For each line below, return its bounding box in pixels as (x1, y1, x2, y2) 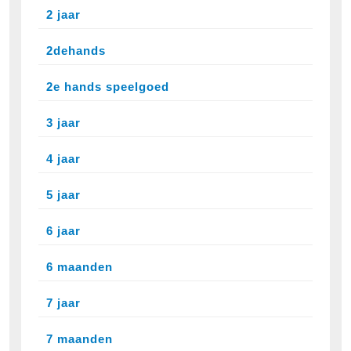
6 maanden (46, 260, 113, 274)
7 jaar (46, 296, 81, 310)
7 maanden (46, 332, 113, 346)
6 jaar (46, 224, 81, 238)
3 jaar (46, 116, 81, 130)
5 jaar (46, 188, 81, 202)
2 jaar (46, 8, 81, 22)
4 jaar (46, 152, 81, 166)
